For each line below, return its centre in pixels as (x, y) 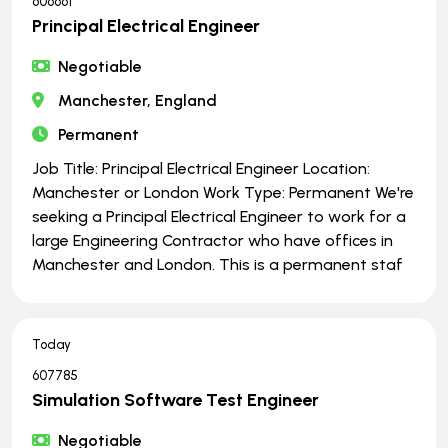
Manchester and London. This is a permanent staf (217, 264)
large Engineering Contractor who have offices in (212, 240)
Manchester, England (138, 100)
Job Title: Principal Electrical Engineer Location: (201, 168)
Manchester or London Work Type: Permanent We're (223, 192)
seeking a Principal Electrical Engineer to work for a (219, 216)
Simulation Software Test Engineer (175, 399)
